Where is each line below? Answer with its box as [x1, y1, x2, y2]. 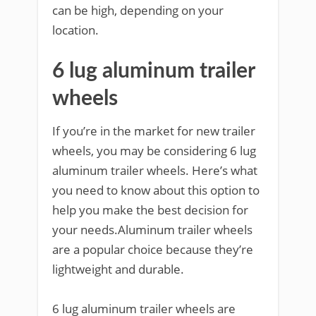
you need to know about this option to [52, 182, 260, 198]
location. [52, 22, 99, 38]
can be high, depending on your [52, 2, 224, 18]
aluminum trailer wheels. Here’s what [52, 162, 257, 178]
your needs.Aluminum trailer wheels [52, 221, 253, 238]
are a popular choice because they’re [52, 241, 253, 257]
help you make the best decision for [52, 202, 248, 218]
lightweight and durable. [52, 261, 184, 277]
